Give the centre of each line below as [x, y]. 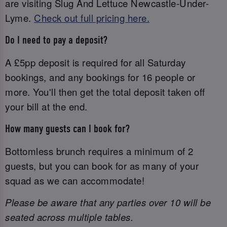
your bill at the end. [46, 107]
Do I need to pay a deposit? [56, 40]
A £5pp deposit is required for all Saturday [96, 63]
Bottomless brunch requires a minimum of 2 [99, 151]
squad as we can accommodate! [75, 180]
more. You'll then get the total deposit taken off [105, 92]
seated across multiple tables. [69, 217]
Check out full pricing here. [92, 18]
